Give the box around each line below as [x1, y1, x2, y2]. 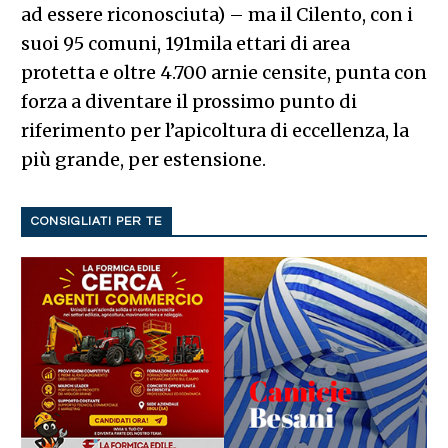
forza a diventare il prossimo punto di [20, 89, 357, 113]
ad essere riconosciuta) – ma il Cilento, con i [20, 2, 413, 26]
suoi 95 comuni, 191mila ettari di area [20, 31, 350, 55]
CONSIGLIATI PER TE [30, 214, 162, 228]
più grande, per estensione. [20, 147, 266, 171]
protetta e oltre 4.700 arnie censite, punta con [20, 60, 427, 84]
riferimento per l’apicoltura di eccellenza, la [20, 118, 409, 142]
